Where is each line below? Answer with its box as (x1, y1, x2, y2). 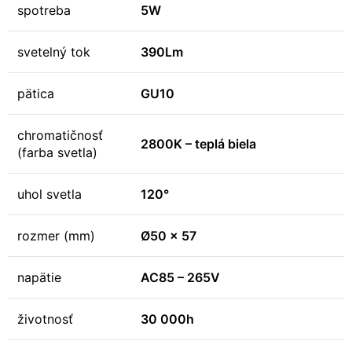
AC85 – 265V (141, 269, 220, 285)
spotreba (17, 2, 71, 18)
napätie (17, 269, 61, 285)
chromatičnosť (17, 127, 103, 143)
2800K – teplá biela (141, 136, 256, 152)
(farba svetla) (17, 145, 97, 160)
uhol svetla (17, 186, 82, 202)
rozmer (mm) (17, 228, 95, 244)
